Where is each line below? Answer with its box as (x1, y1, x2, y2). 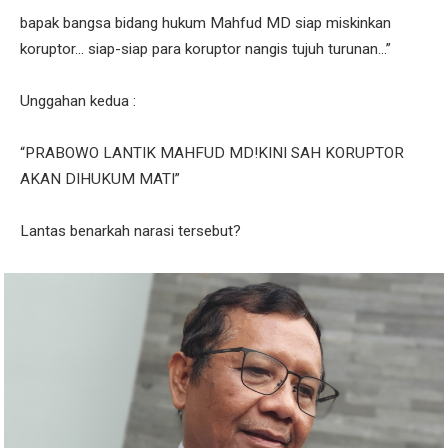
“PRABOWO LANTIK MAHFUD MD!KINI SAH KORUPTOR (20, 144, 404, 163)
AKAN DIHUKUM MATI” (20, 170, 180, 189)
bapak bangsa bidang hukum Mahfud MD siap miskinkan (20, 14, 391, 33)
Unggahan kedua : (20, 92, 136, 111)
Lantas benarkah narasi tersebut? (20, 222, 241, 241)
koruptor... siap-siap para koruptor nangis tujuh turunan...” (20, 40, 391, 59)
